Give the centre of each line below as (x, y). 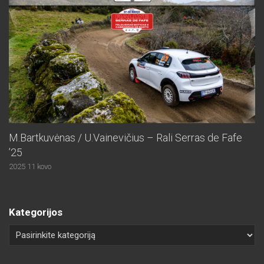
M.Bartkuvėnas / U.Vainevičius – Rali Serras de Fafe (126, 137)
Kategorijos (36, 212)
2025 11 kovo (30, 166)
